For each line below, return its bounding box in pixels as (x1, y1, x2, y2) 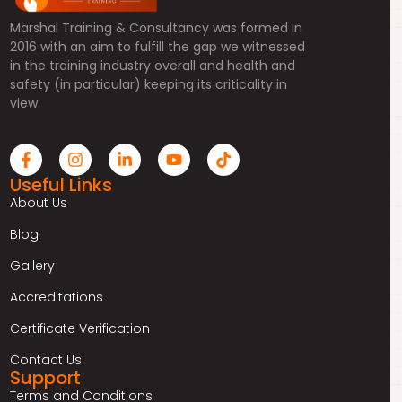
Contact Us (9, 351, 82, 370)
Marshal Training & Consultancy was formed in (9, 18, 302, 37)
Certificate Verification (9, 319, 150, 338)
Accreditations (9, 288, 103, 307)
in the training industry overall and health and (9, 56, 295, 74)
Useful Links (9, 172, 112, 198)
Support (9, 365, 81, 391)
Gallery (9, 257, 55, 275)
